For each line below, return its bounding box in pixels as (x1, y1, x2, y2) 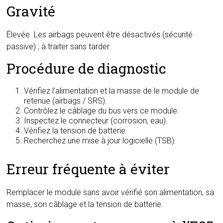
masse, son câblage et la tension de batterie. (6, 200, 164, 209)
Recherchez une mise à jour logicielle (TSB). (24, 136, 177, 145)
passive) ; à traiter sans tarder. (6, 42, 111, 51)
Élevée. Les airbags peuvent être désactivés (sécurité (6, 30, 193, 39)
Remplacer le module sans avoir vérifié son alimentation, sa (6, 188, 215, 197)
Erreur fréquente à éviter (6, 160, 170, 178)
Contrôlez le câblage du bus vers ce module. (24, 106, 180, 115)
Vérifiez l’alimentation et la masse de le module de (24, 86, 200, 96)
